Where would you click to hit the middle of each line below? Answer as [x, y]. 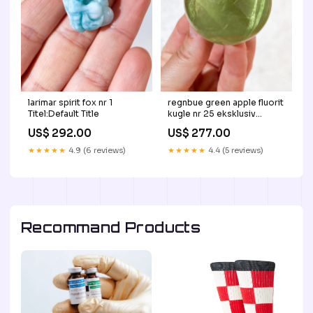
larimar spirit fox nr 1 [70, 102]
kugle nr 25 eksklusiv [212, 113]
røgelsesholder [201, 124]
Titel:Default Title [64, 113]
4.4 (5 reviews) [235, 150]
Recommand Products [111, 227]
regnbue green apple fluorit [226, 102]
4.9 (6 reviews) [96, 150]
